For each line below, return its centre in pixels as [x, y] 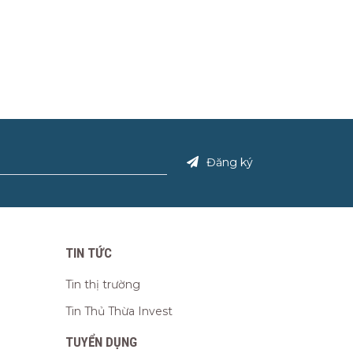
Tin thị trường [103, 285]
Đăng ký [230, 162]
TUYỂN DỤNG [102, 342]
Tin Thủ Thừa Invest [119, 312]
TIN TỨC [89, 253]
